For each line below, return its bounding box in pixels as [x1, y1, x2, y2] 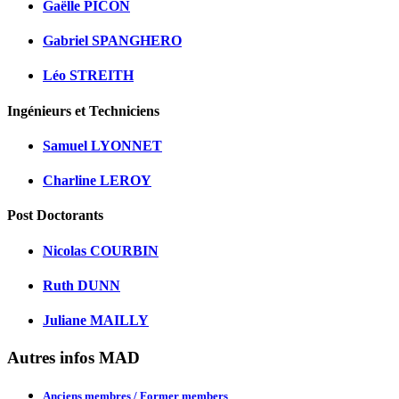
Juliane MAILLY [43, 313, 149, 329]
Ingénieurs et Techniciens [7, 102, 159, 118]
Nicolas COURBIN [43, 242, 159, 258]
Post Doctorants [7, 208, 103, 224]
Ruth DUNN [43, 277, 120, 293]
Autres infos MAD [7, 347, 140, 367]
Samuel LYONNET [43, 137, 162, 153]
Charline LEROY [43, 173, 151, 189]
